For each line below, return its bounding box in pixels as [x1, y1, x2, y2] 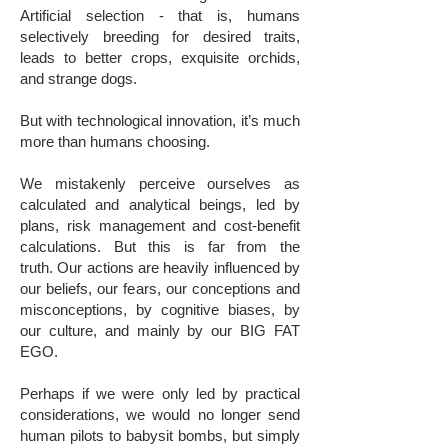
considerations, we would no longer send [20, 406, 300, 423]
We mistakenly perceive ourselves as [20, 175, 300, 192]
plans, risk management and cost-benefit [20, 217, 300, 234]
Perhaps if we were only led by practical [20, 385, 300, 402]
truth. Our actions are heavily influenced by [20, 259, 300, 276]
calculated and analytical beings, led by [20, 196, 300, 213]
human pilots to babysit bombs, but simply [20, 427, 300, 444]
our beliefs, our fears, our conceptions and [20, 280, 300, 297]
